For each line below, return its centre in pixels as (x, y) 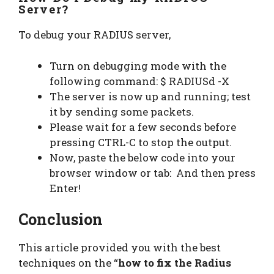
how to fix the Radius (175, 263)
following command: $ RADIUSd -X (141, 81)
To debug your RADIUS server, (96, 35)
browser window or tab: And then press (153, 172)
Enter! (65, 188)
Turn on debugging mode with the (138, 65)
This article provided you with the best (120, 248)
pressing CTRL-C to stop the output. (141, 142)
